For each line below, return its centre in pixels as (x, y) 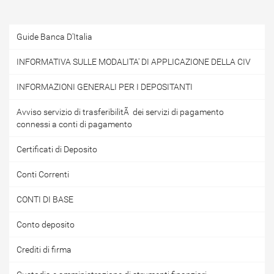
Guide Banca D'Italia (54, 37)
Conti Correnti (43, 174)
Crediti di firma (44, 250)
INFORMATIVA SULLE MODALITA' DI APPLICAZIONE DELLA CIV (134, 62)
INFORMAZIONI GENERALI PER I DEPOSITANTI (105, 87)
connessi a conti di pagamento (74, 124)
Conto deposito (46, 224)
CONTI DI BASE (45, 199)
